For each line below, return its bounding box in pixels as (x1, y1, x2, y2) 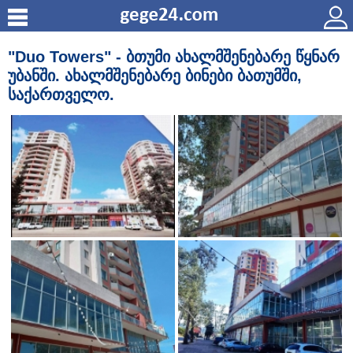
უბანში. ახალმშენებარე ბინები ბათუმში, (8, 67, 302, 84)
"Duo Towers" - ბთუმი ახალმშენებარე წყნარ (8, 48, 340, 65)
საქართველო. (8, 86, 114, 103)
